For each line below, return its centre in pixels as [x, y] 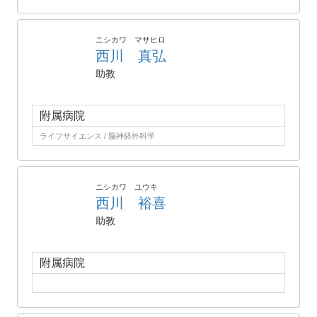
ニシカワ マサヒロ [131, 40]
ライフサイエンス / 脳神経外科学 [97, 136]
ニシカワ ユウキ [127, 187]
